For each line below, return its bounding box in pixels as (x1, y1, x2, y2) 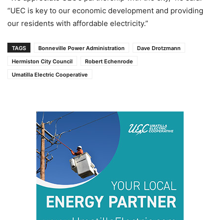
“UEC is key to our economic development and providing (7, 5, 203, 15)
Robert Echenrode (85, 57, 133, 65)
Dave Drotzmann (137, 44, 181, 52)
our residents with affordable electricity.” (7, 18, 148, 28)
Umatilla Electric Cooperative (12, 71, 88, 78)
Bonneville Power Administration (38, 44, 125, 52)
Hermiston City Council (12, 57, 73, 65)
